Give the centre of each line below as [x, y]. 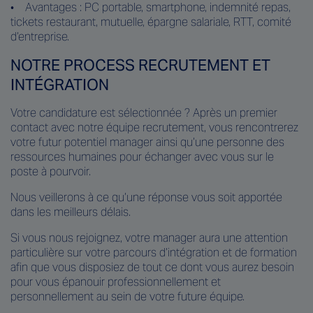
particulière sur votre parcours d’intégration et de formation [154, 252]
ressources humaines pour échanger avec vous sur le [142, 156]
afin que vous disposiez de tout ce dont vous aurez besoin [152, 267]
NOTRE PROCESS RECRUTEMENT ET [140, 65]
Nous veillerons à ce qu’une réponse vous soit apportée [146, 197]
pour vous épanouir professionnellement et [116, 282]
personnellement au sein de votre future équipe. [128, 296]
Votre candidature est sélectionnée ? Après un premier [144, 112]
